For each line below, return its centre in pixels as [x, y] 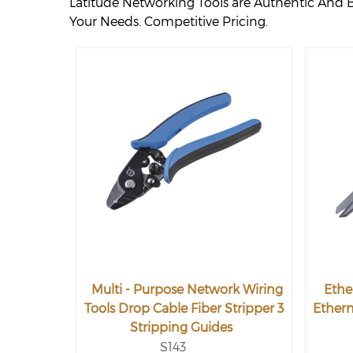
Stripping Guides [181, 327]
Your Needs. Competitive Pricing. [169, 22]
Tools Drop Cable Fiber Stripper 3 [184, 308]
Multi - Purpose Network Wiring [187, 290]
